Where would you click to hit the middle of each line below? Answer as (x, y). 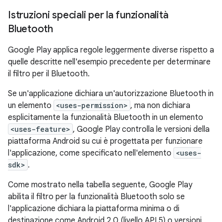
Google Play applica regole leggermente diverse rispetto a (111, 50)
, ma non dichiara (160, 106)
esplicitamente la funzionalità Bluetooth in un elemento (106, 117)
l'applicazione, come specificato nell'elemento (91, 153)
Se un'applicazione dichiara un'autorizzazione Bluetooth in (111, 94)
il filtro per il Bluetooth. (49, 74)
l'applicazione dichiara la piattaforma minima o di (94, 209)
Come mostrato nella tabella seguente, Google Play (100, 185)
